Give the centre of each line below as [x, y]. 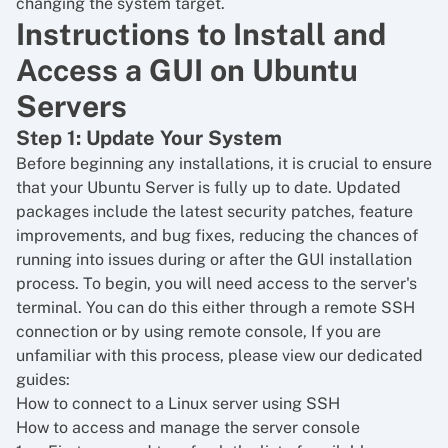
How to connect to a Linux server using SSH [178, 403]
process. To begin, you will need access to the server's [216, 283]
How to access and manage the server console [188, 427]
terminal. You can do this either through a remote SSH [215, 307]
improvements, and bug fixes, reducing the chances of [217, 235]
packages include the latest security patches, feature [214, 211]
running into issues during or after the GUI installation [214, 259]
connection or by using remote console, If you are [198, 331]
